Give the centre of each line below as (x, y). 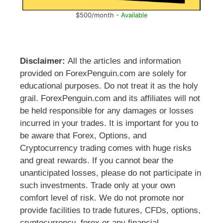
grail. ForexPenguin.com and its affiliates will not (110, 98)
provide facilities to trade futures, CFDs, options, (110, 210)
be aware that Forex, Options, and (83, 135)
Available (134, 15)
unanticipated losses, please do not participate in (111, 173)
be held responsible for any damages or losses (107, 111)
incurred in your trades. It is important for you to (109, 123)
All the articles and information (123, 61)
